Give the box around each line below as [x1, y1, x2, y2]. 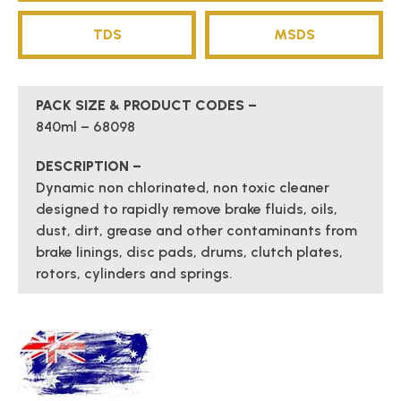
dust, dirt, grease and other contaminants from [36, 222, 357, 240]
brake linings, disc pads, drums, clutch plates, [36, 243, 343, 261]
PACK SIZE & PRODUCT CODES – [36, 97, 257, 115]
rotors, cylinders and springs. [36, 265, 233, 283]
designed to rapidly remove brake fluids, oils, [36, 200, 337, 218]
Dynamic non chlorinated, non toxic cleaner [36, 179, 329, 197]
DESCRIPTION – [36, 158, 141, 175]
